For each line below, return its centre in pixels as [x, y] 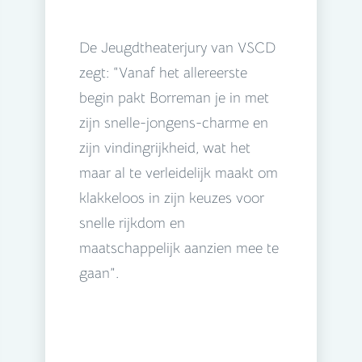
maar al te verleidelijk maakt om [179, 173]
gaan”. [99, 274]
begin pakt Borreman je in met [174, 98]
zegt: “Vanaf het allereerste [163, 73]
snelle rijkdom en [132, 223]
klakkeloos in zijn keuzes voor [172, 198]
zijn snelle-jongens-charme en [174, 123]
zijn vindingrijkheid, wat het [165, 148]
